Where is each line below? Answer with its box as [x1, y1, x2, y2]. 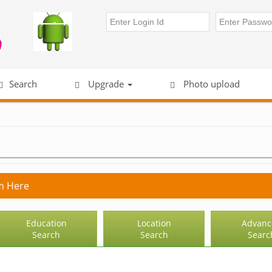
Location [137, 217, 171, 229]
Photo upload [181, 77, 240, 90]
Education [25, 217, 67, 229]
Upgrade [86, 77, 126, 90]
